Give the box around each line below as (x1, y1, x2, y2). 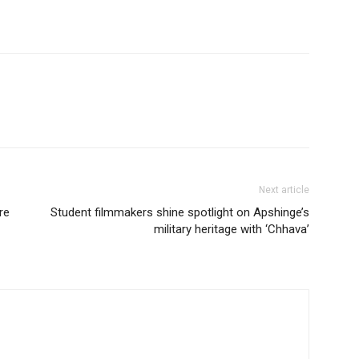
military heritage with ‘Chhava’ (154, 221, 309, 236)
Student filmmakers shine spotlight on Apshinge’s (50, 204, 309, 220)
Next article (259, 184, 309, 196)
